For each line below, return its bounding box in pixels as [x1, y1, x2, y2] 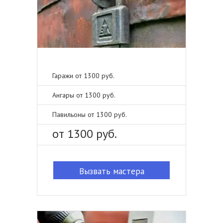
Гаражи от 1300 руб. [52, 71, 114, 80]
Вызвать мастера [79, 166, 144, 177]
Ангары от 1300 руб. [52, 91, 115, 100]
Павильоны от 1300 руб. [52, 110, 127, 119]
